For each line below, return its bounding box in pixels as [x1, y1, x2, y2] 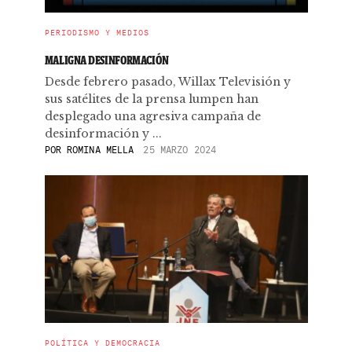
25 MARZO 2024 [143, 144, 217, 156]
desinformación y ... [44, 126, 162, 141]
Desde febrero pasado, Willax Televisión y [44, 75, 291, 89]
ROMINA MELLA [67, 144, 134, 156]
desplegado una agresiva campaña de [44, 109, 261, 123]
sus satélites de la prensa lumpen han [44, 92, 258, 106]
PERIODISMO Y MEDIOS [44, 27, 149, 38]
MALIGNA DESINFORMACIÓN [44, 53, 169, 68]
